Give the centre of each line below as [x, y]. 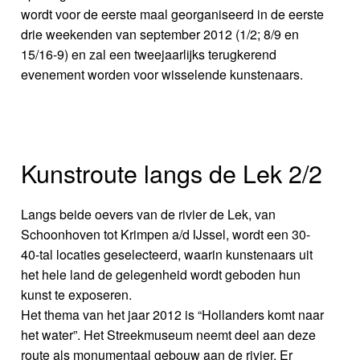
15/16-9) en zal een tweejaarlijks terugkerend [149, 55]
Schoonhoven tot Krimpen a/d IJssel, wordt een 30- [166, 234]
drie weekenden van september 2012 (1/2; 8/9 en [160, 35]
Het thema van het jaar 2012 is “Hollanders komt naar [173, 314]
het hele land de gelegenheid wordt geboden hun [161, 274]
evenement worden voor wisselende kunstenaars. [162, 75]
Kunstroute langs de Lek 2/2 [172, 172]
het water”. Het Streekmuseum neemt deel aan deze [169, 334]
